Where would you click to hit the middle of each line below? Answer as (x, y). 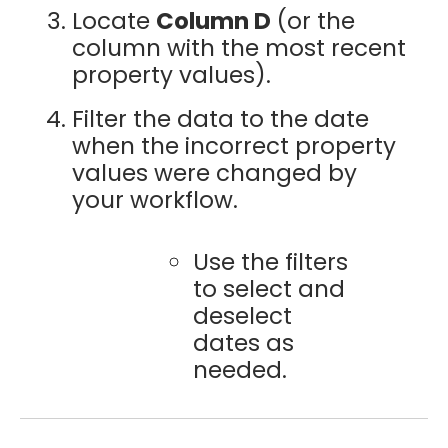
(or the (312, 20)
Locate (113, 20)
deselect (242, 315)
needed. (239, 369)
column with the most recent (238, 47)
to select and (268, 288)
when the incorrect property (233, 146)
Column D (213, 20)
